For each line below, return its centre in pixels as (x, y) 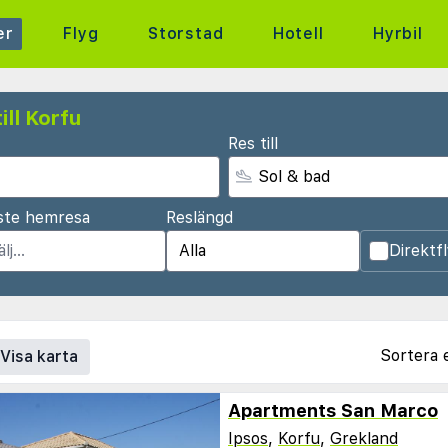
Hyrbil (398, 33)
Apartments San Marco (333, 410)
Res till (253, 143)
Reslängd (199, 217)
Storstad (186, 33)
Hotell (298, 33)
